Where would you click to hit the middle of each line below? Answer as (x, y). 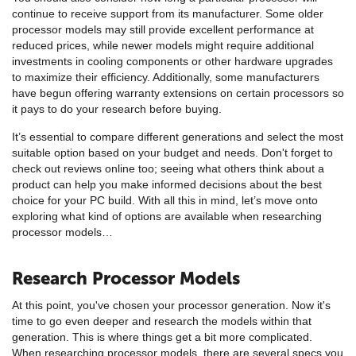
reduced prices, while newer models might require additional (163, 45)
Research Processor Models (126, 278)
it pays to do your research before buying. (117, 108)
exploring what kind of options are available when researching (167, 216)
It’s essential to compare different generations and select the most (178, 136)
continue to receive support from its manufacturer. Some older (168, 13)
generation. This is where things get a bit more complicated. (162, 337)
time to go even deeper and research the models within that (162, 321)
